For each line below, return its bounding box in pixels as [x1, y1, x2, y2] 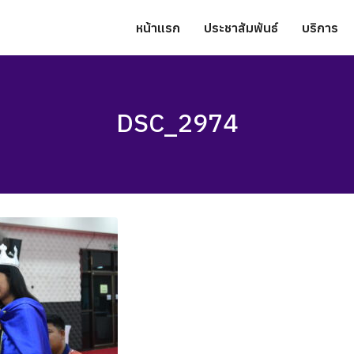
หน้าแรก [136, 20, 180, 36]
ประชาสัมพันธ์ [204, 20, 278, 36]
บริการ [302, 20, 338, 36]
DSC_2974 [116, 106, 238, 139]
